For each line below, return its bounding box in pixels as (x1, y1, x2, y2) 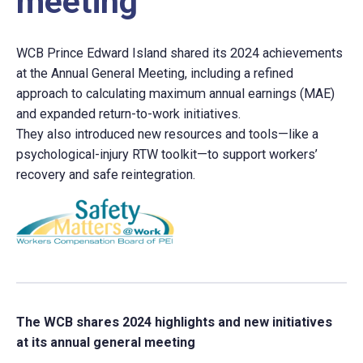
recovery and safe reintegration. (16, 167, 196, 183)
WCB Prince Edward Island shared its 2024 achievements (16, 45, 344, 62)
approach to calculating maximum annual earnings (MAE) (16, 86, 335, 102)
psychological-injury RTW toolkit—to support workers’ (16, 147, 318, 163)
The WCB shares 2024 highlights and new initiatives (16, 314, 333, 331)
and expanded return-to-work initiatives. (16, 106, 245, 122)
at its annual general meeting (16, 335, 196, 351)
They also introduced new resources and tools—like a (16, 126, 319, 143)
